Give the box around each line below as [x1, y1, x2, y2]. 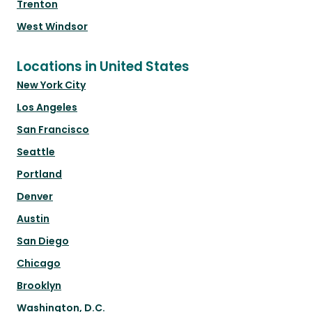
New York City [17, 78, 86, 93]
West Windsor [17, 19, 88, 34]
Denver [17, 189, 53, 204]
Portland [17, 167, 62, 182]
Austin [17, 212, 49, 226]
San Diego [17, 234, 69, 249]
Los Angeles [17, 100, 77, 115]
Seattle [17, 145, 55, 159]
